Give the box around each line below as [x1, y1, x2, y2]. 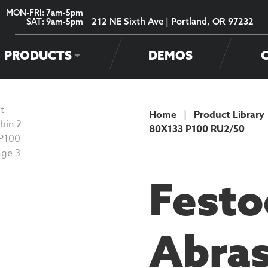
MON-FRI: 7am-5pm [6, 7, 83, 18]
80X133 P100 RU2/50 [148, 121, 245, 136]
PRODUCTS [4, 47, 72, 63]
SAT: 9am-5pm [26, 16, 83, 27]
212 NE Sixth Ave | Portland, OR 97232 [92, 15, 254, 27]
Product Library [193, 107, 264, 122]
